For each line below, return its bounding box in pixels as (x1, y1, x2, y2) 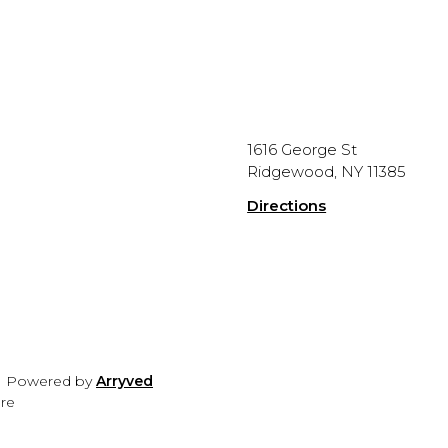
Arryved (96, 372, 154, 391)
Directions (247, 196, 327, 216)
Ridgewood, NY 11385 (247, 162, 407, 182)
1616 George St (247, 140, 358, 160)
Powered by (6, 372, 97, 391)
